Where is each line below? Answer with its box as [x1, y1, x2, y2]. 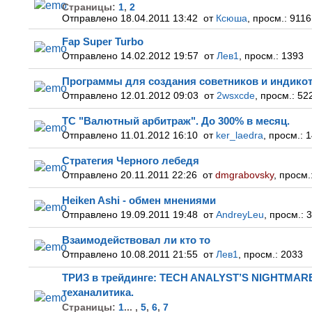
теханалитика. [62, 286, 134, 298]
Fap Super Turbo [62, 36, 143, 47]
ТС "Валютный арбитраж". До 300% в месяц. [62, 115, 290, 127]
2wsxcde [217, 91, 255, 101]
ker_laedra [216, 130, 263, 141]
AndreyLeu [216, 210, 264, 220]
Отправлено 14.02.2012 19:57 [62, 51, 204, 61]
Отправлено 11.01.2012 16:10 [62, 130, 203, 141]
